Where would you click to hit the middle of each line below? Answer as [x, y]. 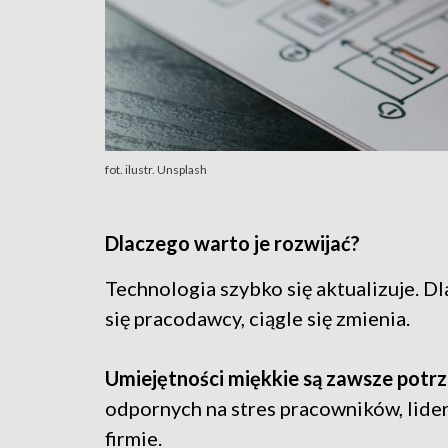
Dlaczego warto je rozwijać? [232, 242]
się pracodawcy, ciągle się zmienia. [257, 317]
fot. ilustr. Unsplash [156, 169]
